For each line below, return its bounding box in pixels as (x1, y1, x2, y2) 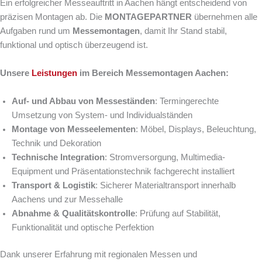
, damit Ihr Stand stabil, (140, 26, 227, 36)
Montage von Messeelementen (12, 125, 136, 135)
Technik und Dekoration (12, 139, 101, 149)
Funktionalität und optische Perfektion (12, 223, 154, 233)
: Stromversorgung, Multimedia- (105, 153, 225, 163)
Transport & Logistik (12, 181, 95, 191)
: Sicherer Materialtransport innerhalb (95, 181, 236, 191)
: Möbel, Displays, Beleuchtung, (136, 125, 256, 135)
